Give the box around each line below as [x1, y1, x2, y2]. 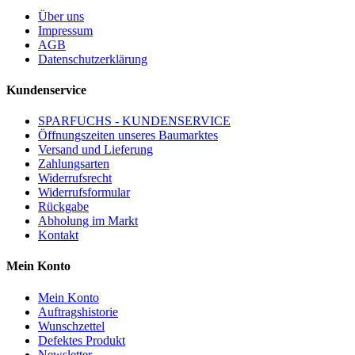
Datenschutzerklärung [38, 52, 147, 66]
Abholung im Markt [38, 214, 138, 228]
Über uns [38, 9, 84, 23]
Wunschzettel [38, 319, 105, 333]
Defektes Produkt [38, 333, 125, 347]
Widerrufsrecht [38, 171, 112, 185]
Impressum [38, 23, 93, 37]
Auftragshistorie [38, 304, 118, 319]
